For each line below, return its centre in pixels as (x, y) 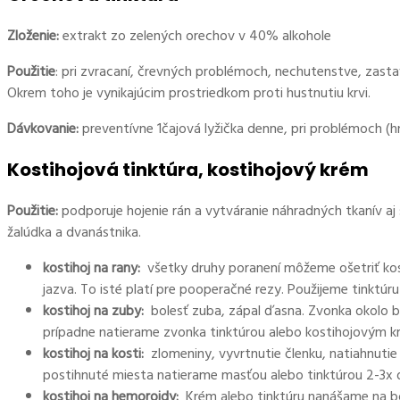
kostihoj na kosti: (95, 354)
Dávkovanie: (43, 129)
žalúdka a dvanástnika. (74, 233)
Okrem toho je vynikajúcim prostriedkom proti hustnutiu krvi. (189, 93)
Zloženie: (33, 36)
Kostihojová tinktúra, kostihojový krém (188, 170)
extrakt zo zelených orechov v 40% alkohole (195, 36)
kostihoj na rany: (93, 268)
